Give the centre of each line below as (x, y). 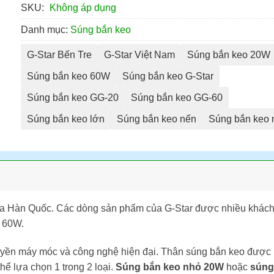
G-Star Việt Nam (139, 55)
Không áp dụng (83, 8)
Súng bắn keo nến (157, 119)
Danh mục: (46, 30)
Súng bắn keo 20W (229, 55)
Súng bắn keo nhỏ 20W (169, 267)
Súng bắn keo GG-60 (177, 98)
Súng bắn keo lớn (66, 119)
